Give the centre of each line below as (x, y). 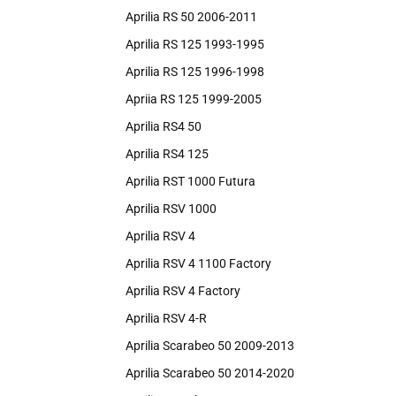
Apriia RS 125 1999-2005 (194, 99)
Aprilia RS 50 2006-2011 (191, 17)
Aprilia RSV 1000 (171, 209)
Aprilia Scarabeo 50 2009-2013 (210, 346)
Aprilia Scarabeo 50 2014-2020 (210, 373)
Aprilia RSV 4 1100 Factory (198, 263)
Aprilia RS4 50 (164, 126)
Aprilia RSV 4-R (166, 318)
